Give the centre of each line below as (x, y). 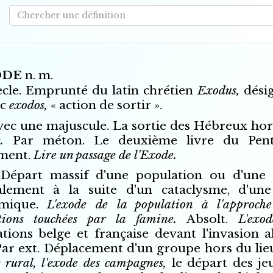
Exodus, (221, 91)
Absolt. (212, 219)
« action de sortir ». (106, 105)
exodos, (30, 105)
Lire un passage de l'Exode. (105, 155)
